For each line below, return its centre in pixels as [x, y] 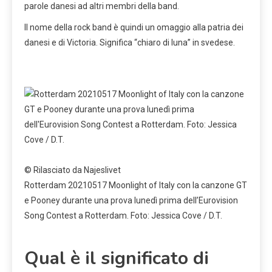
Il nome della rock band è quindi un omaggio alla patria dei [134, 27]
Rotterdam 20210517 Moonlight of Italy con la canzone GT [136, 185]
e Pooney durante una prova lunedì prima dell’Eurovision [131, 200]
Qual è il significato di [117, 258]
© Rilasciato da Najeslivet [73, 170]
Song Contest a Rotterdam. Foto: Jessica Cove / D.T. [123, 215]
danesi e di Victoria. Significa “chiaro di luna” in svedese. [130, 42]
